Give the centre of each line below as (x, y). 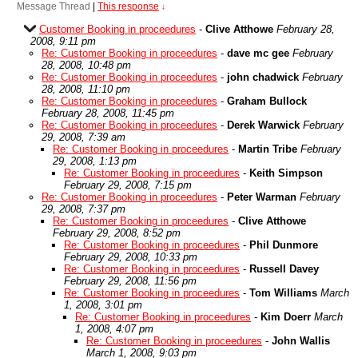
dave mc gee (258, 53)
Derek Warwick (263, 125)
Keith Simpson (286, 173)
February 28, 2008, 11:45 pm (108, 113)
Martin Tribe (268, 149)
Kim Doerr (286, 317)
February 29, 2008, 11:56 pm (130, 281)
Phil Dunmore (284, 245)
